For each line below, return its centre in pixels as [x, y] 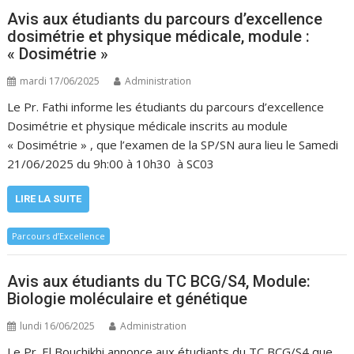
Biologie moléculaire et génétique [128, 299]
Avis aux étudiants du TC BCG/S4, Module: [159, 281]
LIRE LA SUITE [49, 198]
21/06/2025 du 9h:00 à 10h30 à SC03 [111, 163]
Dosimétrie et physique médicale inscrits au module [148, 125]
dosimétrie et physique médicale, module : [159, 36]
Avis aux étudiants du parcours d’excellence [165, 19]
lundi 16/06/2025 [58, 326]
